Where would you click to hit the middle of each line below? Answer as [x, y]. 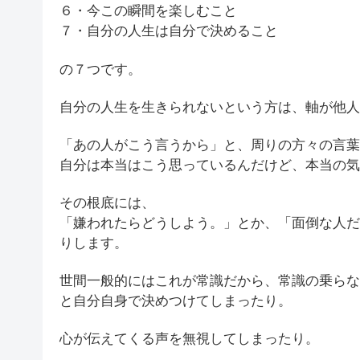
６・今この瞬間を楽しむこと [148, 11]
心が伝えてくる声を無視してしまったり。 [189, 339]
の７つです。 [100, 69]
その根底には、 [107, 202]
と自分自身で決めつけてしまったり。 [176, 301]
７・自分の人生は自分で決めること [169, 31]
